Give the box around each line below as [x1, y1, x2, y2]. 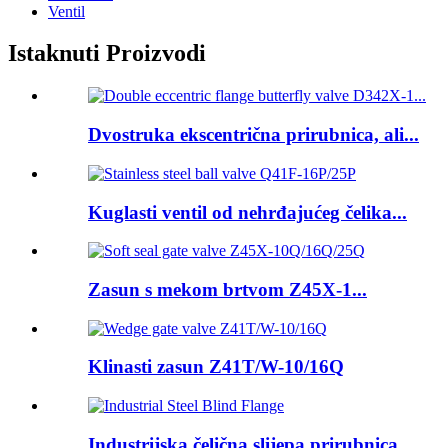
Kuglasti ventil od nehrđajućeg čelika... [88, 201, 407, 223]
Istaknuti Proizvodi [8, 40, 206, 67]
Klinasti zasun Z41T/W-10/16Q [88, 356, 344, 378]
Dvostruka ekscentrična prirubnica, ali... [88, 124, 419, 146]
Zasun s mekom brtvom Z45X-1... [88, 278, 367, 300]
